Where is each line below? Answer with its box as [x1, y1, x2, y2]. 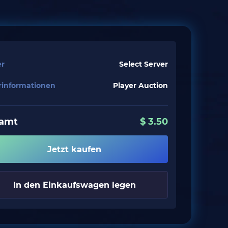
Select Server [119, 60, 168, 69]
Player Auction [113, 81, 168, 90]
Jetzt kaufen [47, 144, 101, 154]
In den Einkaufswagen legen [13, 180, 136, 190]
